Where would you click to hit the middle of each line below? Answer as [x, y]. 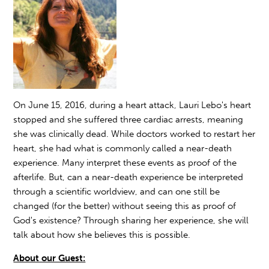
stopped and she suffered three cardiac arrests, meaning [128, 120]
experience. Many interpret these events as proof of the [125, 163]
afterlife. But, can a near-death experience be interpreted [128, 177]
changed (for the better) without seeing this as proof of [125, 206]
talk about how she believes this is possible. [103, 235]
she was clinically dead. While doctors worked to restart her [134, 134]
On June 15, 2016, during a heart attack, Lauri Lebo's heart [132, 105]
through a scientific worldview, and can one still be [117, 192]
